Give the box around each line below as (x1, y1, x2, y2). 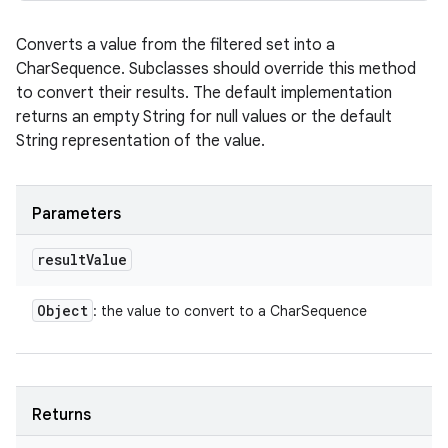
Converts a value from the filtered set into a (16, 35, 335, 55)
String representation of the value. (16, 131, 265, 151)
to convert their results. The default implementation (16, 83, 392, 103)
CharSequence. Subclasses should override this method (16, 59, 416, 79)
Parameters (32, 204, 121, 224)
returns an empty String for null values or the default (16, 107, 392, 127)
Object (37, 301, 88, 320)
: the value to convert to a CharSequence (93, 302, 367, 320)
